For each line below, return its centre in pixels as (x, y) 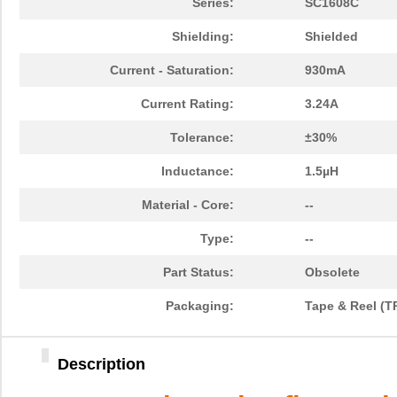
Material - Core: (188, 205)
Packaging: (200, 306)
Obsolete (332, 272)
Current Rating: (187, 104)
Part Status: (198, 272)
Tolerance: (202, 138)
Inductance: (198, 171)
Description (101, 365)
